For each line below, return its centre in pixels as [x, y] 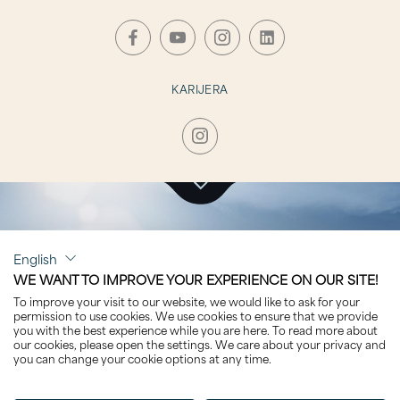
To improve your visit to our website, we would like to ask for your [187, 301]
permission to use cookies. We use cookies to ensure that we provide [196, 315]
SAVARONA [200, 273]
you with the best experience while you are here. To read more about [196, 329]
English [35, 258]
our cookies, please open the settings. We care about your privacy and [200, 344]
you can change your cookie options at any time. [142, 358]
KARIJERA [200, 89]
